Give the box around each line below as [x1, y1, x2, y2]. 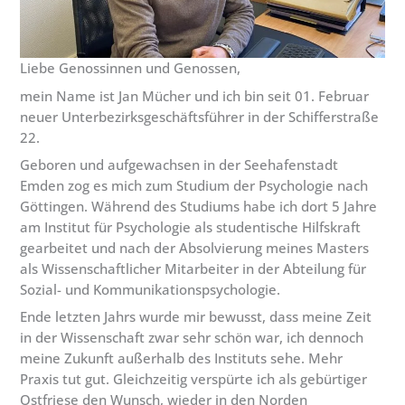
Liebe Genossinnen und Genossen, [20, 59, 241, 78]
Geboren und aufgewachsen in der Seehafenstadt [20, 155, 339, 174]
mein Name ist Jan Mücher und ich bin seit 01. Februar [20, 86, 370, 105]
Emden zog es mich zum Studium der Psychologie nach [20, 176, 369, 195]
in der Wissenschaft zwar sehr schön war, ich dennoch [20, 328, 364, 347]
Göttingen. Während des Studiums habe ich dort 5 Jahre [20, 197, 378, 216]
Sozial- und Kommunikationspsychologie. [20, 280, 281, 299]
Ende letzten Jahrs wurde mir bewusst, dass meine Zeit [20, 307, 372, 326]
